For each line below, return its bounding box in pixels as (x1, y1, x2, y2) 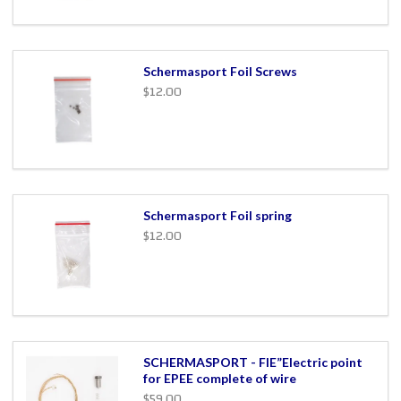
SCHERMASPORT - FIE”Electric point (142, 354, 363, 370)
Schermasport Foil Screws (142, 63, 297, 79)
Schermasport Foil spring (142, 207, 292, 223)
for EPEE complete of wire (142, 370, 296, 386)
